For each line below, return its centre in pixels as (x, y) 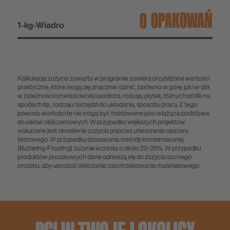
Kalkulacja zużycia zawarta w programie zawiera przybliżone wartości (113, 78)
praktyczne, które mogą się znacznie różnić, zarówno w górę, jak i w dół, (114, 87)
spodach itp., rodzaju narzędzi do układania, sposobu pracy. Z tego (107, 104)
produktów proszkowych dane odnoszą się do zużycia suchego (104, 157)
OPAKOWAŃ (182, 21)
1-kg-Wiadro (41, 25)
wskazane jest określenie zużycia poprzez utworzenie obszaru (103, 130)
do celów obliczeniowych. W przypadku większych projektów (101, 122)
